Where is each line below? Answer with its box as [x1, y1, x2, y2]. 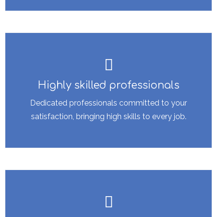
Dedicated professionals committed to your [30, 98, 187, 108]
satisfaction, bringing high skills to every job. [31, 112, 186, 122]
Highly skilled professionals [38, 79, 179, 91]
